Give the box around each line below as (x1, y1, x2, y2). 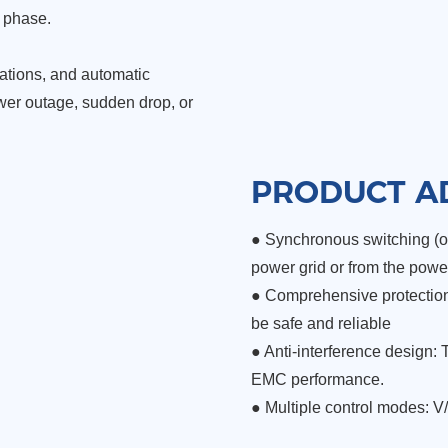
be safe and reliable (250, 314, 391, 332)
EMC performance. (250, 370, 384, 388)
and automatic (49, 66, 150, 84)
